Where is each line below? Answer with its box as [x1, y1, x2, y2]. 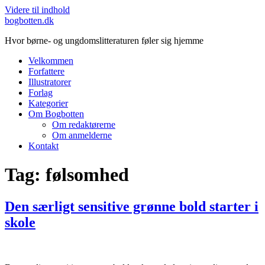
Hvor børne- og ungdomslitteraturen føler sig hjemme [5, 35, 203, 46]
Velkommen [28, 56, 73, 66]
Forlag [28, 88, 53, 98]
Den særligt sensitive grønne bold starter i [5, 198, 258, 214]
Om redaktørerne [52, 119, 115, 130]
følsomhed [46, 164, 129, 186]
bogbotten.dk [5, 15, 54, 25]
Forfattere [28, 66, 64, 76]
